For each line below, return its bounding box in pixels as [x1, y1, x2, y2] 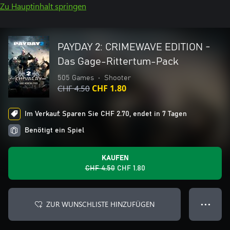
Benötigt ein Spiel [25, 127, 84, 134]
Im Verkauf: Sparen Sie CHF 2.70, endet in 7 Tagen [25, 110, 187, 118]
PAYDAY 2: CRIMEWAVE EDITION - [57, 42, 210, 52]
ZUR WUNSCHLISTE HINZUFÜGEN [46, 199, 155, 209]
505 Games [57, 74, 94, 82]
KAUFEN [101, 155, 129, 162]
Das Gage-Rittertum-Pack [57, 56, 179, 67]
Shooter [104, 74, 131, 82]
